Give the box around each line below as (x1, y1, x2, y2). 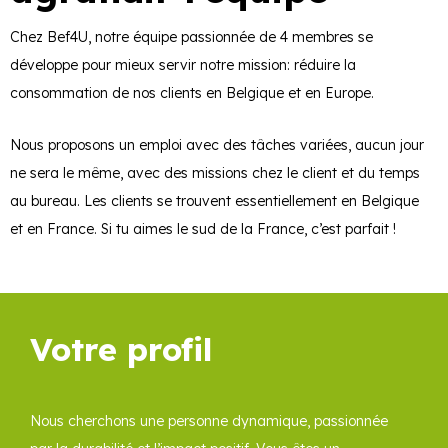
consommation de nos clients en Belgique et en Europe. (10, 84, 378, 103)
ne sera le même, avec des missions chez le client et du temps (10, 164, 420, 183)
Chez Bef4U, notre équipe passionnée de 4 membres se (10, 28, 373, 47)
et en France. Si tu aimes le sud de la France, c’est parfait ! (10, 220, 400, 239)
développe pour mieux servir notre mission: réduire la (10, 56, 356, 75)
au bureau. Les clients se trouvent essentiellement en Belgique (10, 192, 419, 211)
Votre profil (30, 328, 213, 369)
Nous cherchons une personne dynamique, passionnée (30, 411, 388, 430)
